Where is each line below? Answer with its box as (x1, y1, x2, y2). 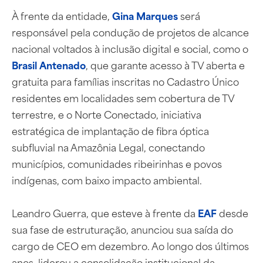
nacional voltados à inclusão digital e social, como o (12, 41, 248, 56)
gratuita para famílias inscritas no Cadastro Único (12, 73, 239, 89)
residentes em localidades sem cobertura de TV (12, 90, 234, 106)
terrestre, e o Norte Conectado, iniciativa (12, 106, 201, 122)
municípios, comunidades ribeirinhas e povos (12, 156, 222, 171)
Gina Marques (112, 8, 178, 23)
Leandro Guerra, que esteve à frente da (12, 205, 198, 221)
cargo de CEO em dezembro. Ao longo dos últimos (12, 238, 249, 254)
